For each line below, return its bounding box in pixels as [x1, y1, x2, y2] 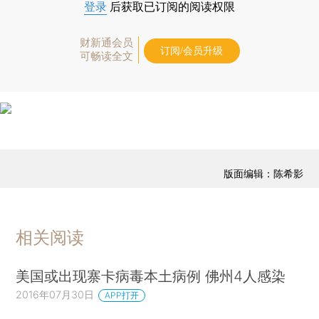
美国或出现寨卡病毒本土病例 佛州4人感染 [16, 266, 286, 285]
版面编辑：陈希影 [223, 167, 303, 180]
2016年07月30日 [16, 288, 95, 300]
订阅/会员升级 [160, 45, 223, 56]
